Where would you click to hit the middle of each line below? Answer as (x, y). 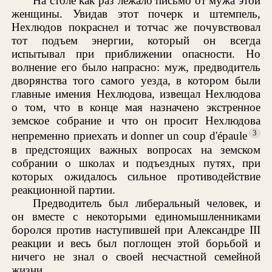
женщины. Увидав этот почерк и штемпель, (136, 14)
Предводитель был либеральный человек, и (147, 203)
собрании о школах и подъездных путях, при (136, 163)
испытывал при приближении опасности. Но (136, 54)
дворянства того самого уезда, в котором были (136, 81)
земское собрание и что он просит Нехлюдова (136, 121)
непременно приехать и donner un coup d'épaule (129, 136)
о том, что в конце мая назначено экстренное (136, 107)
